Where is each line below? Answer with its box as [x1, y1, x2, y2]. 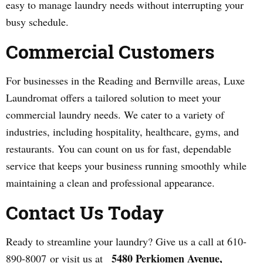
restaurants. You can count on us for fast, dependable [6, 141, 231, 156]
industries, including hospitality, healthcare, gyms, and [6, 124, 239, 139]
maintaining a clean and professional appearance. [6, 176, 215, 190]
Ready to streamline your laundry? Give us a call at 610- [6, 234, 247, 248]
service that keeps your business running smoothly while [6, 159, 247, 173]
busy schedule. [6, 15, 69, 29]
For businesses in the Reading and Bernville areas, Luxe [6, 73, 245, 87]
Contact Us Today [6, 200, 164, 225]
